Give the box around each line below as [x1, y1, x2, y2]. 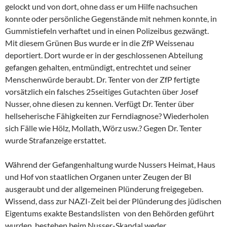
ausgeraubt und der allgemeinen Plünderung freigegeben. [5, 184, 203, 194]
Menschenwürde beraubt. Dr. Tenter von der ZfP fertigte [5, 74, 200, 85]
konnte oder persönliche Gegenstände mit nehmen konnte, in [5, 14, 217, 24]
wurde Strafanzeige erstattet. [5, 135, 106, 145]
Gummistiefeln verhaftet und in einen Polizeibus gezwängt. [5, 26, 209, 36]
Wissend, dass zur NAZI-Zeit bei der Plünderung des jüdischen [5, 196, 221, 206]
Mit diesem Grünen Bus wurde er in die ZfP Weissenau [5, 38, 194, 48]
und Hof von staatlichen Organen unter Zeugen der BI [5, 172, 192, 182]
